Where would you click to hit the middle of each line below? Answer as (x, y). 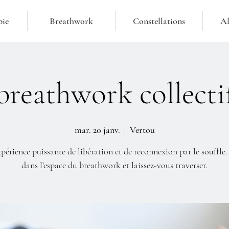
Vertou (142, 130)
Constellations (159, 21)
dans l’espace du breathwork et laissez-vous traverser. (114, 165)
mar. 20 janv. (97, 130)
